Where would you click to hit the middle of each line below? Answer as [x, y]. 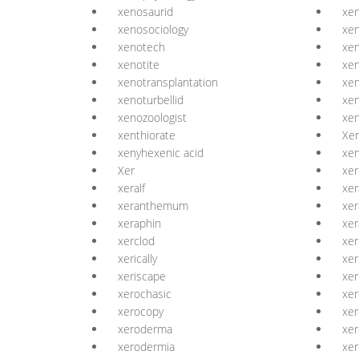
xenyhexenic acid [161, 153]
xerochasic [145, 294]
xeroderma [145, 329]
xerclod [136, 241]
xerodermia [146, 347]
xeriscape [142, 276]
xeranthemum [153, 206]
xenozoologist [152, 117]
